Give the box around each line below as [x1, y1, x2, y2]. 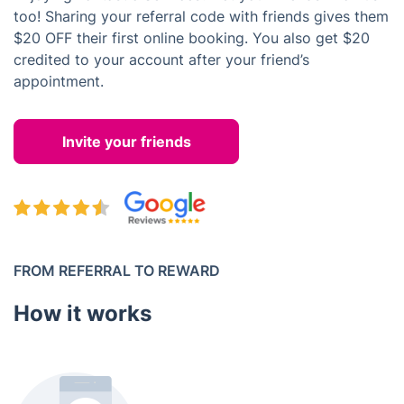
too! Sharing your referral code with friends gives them [14, 7, 389, 25]
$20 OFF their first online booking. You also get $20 [14, 29, 370, 47]
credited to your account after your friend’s [14, 50, 309, 69]
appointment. [14, 72, 104, 90]
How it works [14, 300, 151, 326]
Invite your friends [61, 133, 191, 151]
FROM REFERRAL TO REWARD [14, 262, 220, 280]
